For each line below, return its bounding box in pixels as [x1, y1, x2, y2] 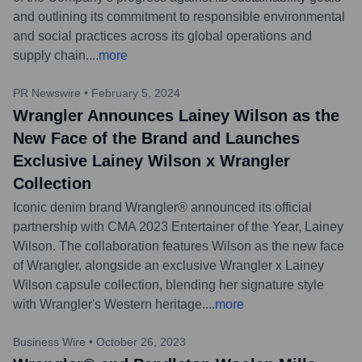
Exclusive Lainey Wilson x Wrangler [13, 151, 290, 170]
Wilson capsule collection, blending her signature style [13, 277, 324, 292]
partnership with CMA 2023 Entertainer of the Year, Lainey [13, 219, 343, 234]
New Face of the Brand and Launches [13, 128, 300, 147]
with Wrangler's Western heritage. [13, 297, 205, 311]
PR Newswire [13, 86, 81, 99]
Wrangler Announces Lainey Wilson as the [13, 106, 339, 124]
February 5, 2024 [91, 86, 180, 99]
